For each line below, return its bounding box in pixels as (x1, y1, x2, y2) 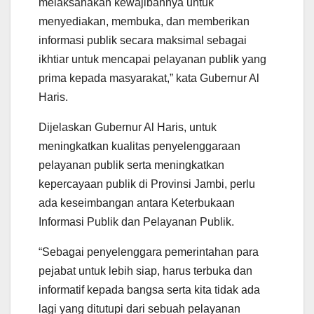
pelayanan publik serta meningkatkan (39, 158, 224, 171)
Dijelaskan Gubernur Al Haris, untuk (39, 121, 217, 133)
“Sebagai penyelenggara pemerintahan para (39, 245, 259, 258)
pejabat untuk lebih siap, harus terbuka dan (39, 264, 252, 277)
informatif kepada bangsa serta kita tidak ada (39, 283, 260, 296)
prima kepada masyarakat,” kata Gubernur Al (39, 71, 259, 84)
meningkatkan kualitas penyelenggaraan (39, 139, 240, 152)
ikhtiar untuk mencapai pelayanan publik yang (39, 53, 266, 65)
